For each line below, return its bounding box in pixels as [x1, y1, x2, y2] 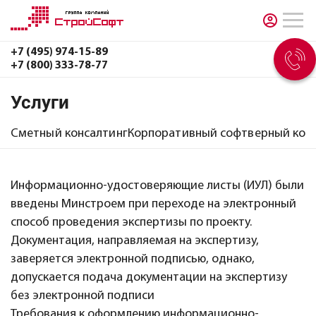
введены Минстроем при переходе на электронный [11, 197, 296, 211]
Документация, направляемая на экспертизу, [11, 234, 259, 248]
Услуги [11, 92, 69, 113]
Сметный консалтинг [11, 127, 128, 140]
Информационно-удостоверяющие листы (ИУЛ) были [11, 179, 304, 193]
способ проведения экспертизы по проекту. [11, 216, 252, 229]
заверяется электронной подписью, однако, [11, 253, 255, 266]
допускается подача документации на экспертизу [11, 271, 287, 284]
